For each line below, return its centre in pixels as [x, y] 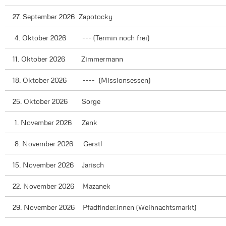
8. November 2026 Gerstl [58, 144]
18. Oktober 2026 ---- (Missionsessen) [82, 80]
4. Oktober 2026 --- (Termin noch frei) [81, 38]
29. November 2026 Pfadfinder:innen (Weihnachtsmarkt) [105, 207]
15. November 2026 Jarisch [59, 165]
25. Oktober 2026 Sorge [57, 101]
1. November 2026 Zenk [55, 123]
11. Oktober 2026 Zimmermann [68, 59]
